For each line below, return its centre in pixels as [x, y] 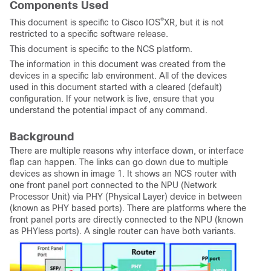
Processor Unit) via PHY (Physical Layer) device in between [126, 196]
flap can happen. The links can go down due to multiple [119, 162]
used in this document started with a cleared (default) [116, 87]
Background [42, 136]
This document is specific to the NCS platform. [101, 49]
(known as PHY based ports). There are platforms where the [128, 208]
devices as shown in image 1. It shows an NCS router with [123, 173]
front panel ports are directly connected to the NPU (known [126, 219]
